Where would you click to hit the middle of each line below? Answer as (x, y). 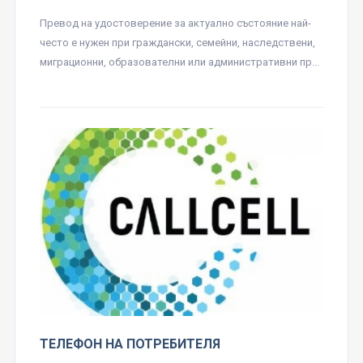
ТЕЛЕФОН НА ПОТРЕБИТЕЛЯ (130, 344)
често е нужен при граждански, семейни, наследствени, (177, 43)
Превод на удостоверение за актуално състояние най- (175, 23)
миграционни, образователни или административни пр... (179, 62)
